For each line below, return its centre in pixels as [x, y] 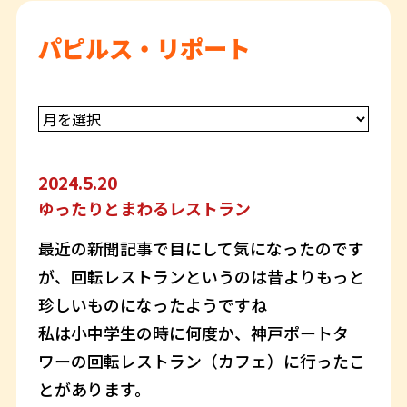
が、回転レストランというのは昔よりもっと [201, 276]
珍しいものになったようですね [152, 304]
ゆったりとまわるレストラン [144, 208]
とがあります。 [94, 388]
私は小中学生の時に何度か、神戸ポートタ [193, 332]
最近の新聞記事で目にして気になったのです [201, 248]
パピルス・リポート [144, 49]
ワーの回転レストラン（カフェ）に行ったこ [201, 360]
